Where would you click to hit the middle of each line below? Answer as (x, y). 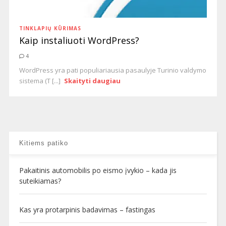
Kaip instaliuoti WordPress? (79, 40)
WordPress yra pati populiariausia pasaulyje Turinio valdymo (112, 70)
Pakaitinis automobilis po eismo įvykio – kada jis (98, 170)
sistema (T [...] (40, 81)
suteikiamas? (40, 181)
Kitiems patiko (43, 143)
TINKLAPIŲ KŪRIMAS (50, 28)
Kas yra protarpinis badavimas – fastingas (87, 210)
